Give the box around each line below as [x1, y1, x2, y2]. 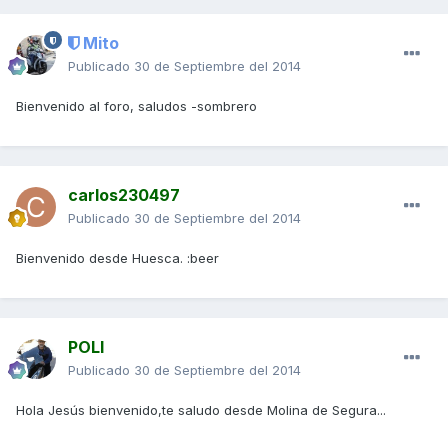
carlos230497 [68, 185, 180, 206]
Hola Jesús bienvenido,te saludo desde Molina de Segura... [16, 402, 386, 419]
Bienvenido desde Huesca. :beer [16, 250, 219, 267]
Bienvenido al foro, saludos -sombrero [16, 98, 257, 115]
